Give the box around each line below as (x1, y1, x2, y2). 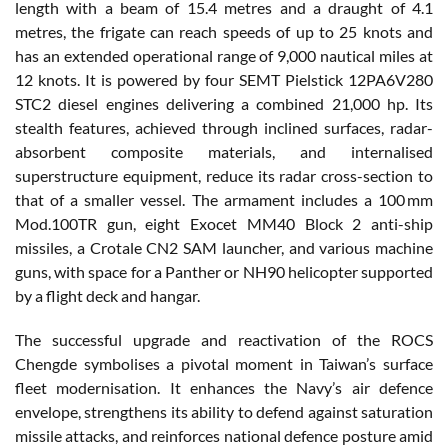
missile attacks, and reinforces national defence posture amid (15, 425, 433, 445)
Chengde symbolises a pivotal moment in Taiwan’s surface (15, 353, 433, 373)
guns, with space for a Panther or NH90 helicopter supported (15, 261, 433, 281)
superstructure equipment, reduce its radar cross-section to (15, 165, 433, 185)
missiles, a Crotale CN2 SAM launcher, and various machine (15, 237, 433, 257)
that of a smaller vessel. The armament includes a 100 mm (15, 189, 433, 209)
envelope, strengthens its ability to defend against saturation (15, 401, 433, 421)
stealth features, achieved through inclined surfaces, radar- (15, 117, 433, 137)
